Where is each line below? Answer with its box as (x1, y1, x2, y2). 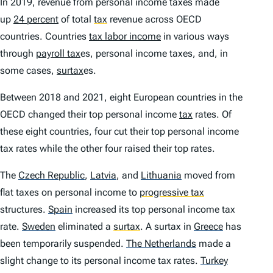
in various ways (161, 30, 229, 42)
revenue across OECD (107, 13, 202, 25)
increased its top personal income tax (73, 203, 235, 215)
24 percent (13, 13, 58, 25)
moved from (182, 169, 235, 181)
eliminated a (55, 220, 113, 232)
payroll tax (36, 47, 80, 59)
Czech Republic (18, 169, 85, 181)
